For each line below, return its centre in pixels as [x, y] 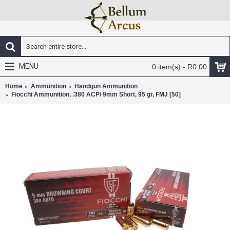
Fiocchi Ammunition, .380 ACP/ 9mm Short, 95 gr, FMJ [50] [96, 94]
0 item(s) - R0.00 [179, 67]
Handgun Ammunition [106, 86]
